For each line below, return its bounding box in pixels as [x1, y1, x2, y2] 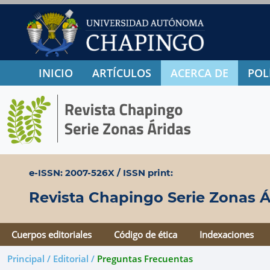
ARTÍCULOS [92, 66, 151, 80]
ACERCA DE [171, 66, 228, 80]
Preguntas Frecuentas [97, 253, 193, 265]
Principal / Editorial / [7, 253, 97, 265]
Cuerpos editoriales [11, 228, 92, 240]
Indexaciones [199, 228, 254, 240]
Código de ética [114, 228, 178, 240]
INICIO [39, 66, 73, 80]
